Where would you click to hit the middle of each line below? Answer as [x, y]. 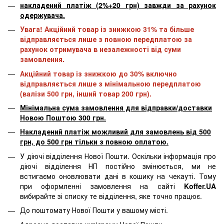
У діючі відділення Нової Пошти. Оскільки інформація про [118, 156]
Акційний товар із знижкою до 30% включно [98, 73]
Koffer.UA [200, 186]
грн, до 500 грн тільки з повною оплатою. [94, 142]
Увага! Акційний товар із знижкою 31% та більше [107, 29]
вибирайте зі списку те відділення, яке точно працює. [111, 196]
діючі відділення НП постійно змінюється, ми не [118, 166]
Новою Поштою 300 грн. [63, 117]
